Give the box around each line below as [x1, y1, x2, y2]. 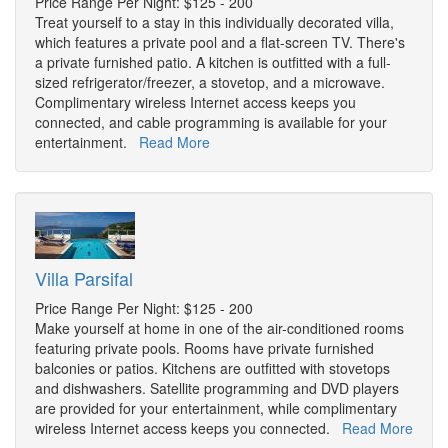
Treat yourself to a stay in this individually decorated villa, [35, 12, 394, 33]
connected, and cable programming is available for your [35, 112, 387, 133]
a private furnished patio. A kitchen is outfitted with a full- [35, 52, 391, 73]
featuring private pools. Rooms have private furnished [35, 338, 374, 359]
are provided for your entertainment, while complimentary [35, 398, 397, 419]
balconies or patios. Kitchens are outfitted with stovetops [35, 358, 390, 379]
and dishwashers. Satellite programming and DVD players [35, 378, 399, 399]
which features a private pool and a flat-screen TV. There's [35, 32, 405, 53]
